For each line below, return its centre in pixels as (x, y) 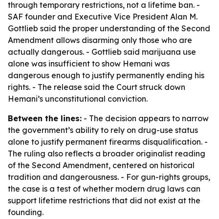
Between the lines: (45, 118)
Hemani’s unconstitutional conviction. (78, 99)
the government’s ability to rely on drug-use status (103, 130)
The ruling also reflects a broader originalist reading (107, 153)
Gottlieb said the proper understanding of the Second (109, 28)
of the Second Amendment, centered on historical (101, 165)
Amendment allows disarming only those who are (100, 40)
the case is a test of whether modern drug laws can (104, 189)
